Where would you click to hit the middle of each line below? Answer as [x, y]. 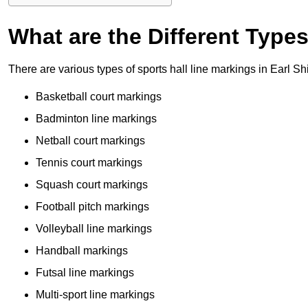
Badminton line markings [96, 119]
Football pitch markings [92, 207]
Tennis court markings [89, 163]
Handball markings [82, 251]
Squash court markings [92, 185]
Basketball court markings [99, 97]
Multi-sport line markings [95, 295]
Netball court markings [90, 141]
